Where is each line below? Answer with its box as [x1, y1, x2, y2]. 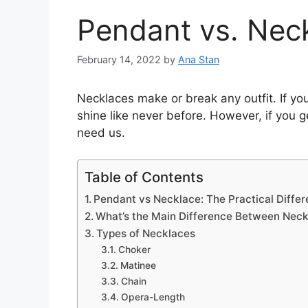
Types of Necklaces [96, 226, 196, 240]
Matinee [120, 259, 156, 271]
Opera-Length [120, 291, 185, 302]
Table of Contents [85, 168, 203, 186]
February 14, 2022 [77, 54, 161, 66]
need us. [77, 126, 125, 140]
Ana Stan [178, 54, 219, 66]
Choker [118, 243, 151, 255]
